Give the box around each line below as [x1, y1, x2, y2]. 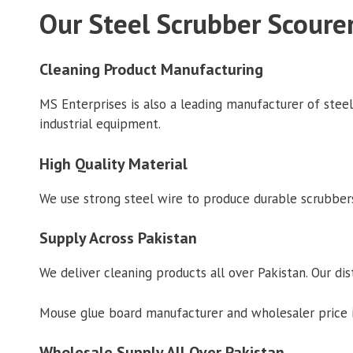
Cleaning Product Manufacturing [39, 59, 263, 80]
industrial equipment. [39, 115, 161, 133]
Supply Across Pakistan [39, 228, 197, 249]
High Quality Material [39, 153, 188, 174]
